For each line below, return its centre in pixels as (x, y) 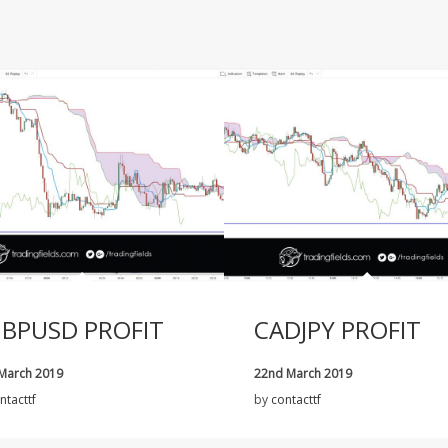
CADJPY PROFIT (337, 329)
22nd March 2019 (303, 373)
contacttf (296, 399)
